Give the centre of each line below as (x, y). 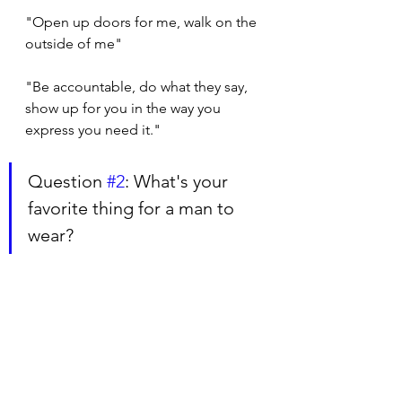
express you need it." (93, 130)
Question (67, 182)
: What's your (179, 182)
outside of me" (74, 44)
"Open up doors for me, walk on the (143, 22)
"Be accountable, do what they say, (138, 87)
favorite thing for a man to (133, 209)
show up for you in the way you (125, 109)
